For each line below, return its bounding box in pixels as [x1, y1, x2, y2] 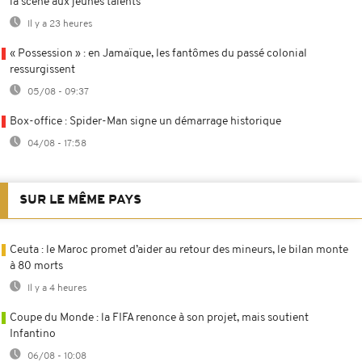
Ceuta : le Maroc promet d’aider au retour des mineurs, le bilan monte [10, 243, 348, 256]
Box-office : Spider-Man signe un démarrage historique [10, 115, 281, 128]
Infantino [10, 327, 56, 340]
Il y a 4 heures [25, 283, 87, 293]
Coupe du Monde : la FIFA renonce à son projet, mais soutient [10, 311, 309, 324]
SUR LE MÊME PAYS [19, 193, 141, 207]
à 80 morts [10, 259, 63, 272]
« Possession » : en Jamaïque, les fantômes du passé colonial [10, 47, 307, 60]
